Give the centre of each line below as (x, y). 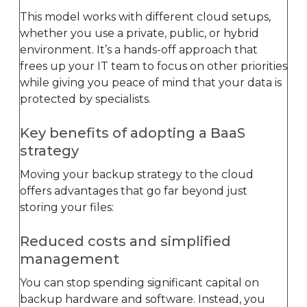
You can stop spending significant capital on (139, 282)
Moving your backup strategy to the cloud (137, 174)
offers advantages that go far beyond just (134, 191)
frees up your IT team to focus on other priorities (153, 66)
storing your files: (67, 207)
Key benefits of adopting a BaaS (133, 133)
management (70, 259)
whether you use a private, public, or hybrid (139, 33)
